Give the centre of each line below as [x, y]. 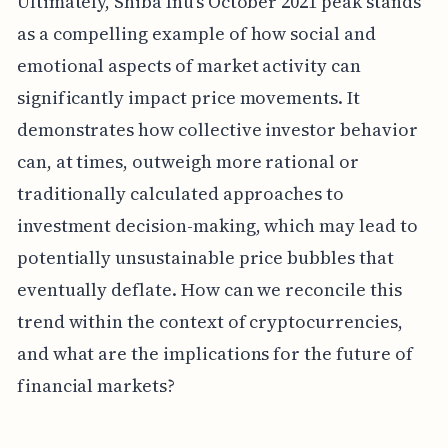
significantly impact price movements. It [188, 98]
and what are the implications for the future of [214, 354]
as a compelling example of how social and [196, 34]
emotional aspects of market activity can [188, 66]
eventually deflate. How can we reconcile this [209, 290]
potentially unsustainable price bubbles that [205, 258]
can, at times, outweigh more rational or [187, 162]
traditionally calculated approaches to [180, 194]
